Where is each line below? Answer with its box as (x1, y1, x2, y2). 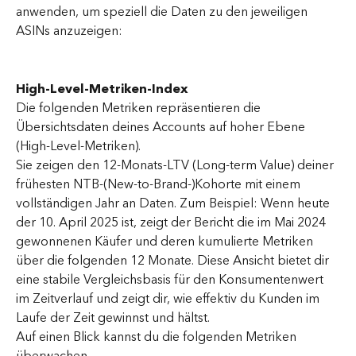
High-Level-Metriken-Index (16, 77, 188, 100)
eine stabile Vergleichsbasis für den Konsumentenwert (16, 268, 327, 291)
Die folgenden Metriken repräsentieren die (16, 96, 264, 119)
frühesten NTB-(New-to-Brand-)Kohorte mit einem (16, 172, 304, 195)
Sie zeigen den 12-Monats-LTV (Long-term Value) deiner (16, 153, 337, 176)
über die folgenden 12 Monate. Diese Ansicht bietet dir (16, 249, 332, 272)
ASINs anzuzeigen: (16, 20, 122, 43)
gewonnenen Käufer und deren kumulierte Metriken (16, 230, 316, 253)
